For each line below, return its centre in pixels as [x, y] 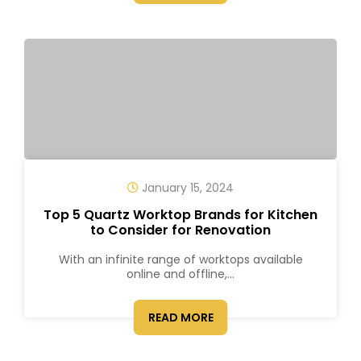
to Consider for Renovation [180, 230]
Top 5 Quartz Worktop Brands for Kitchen [180, 215]
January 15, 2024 [186, 188]
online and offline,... [180, 274]
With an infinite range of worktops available [180, 259]
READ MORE [180, 317]
